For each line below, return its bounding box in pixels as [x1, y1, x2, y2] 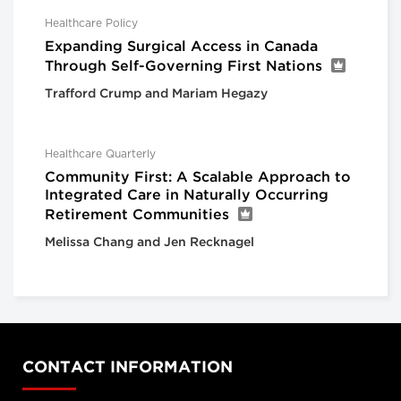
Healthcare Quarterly [45, 149, 156, 160]
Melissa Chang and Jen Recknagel [45, 237, 254, 249]
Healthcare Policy [45, 18, 138, 30]
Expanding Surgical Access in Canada [45, 40, 318, 55]
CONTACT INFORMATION [22, 361, 233, 376]
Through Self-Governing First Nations [45, 60, 322, 74]
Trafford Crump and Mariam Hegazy [45, 89, 268, 100]
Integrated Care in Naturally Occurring [45, 189, 328, 203]
